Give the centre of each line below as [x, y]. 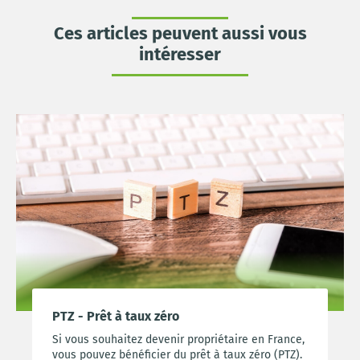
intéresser [180, 54]
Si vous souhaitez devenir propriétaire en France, [178, 339]
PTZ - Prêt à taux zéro [116, 316]
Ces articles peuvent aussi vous [180, 33]
